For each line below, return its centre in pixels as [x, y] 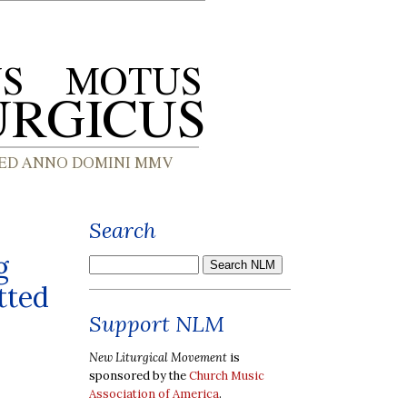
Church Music [227, 375]
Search [123, 230]
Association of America [154, 393]
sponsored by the [139, 375]
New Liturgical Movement [158, 357]
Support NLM [157, 324]
